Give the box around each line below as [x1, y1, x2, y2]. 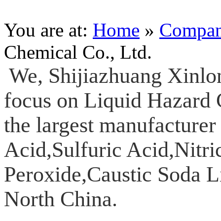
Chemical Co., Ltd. [4, 41, 152, 63]
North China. [4, 187, 117, 211]
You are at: [4, 19, 93, 40]
